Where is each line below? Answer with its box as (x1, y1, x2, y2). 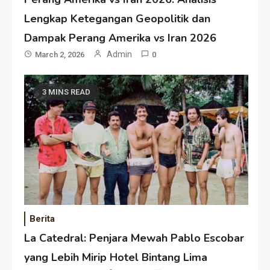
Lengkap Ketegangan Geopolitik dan (24, 11, 211, 27)
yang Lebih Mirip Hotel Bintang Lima (24, 250, 208, 265)
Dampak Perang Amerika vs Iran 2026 (24, 31, 217, 46)
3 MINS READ (42, 87, 91, 97)
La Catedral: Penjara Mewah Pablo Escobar (24, 231, 245, 246)
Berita (30, 213, 55, 225)
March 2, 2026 (35, 50, 85, 60)
